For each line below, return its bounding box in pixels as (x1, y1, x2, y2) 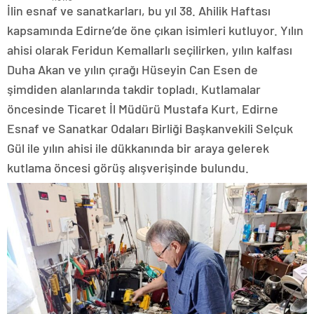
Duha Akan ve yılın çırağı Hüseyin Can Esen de (7, 62, 258, 78)
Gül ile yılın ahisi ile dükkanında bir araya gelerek (7, 140, 269, 156)
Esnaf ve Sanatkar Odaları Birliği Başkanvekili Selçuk (7, 121, 293, 137)
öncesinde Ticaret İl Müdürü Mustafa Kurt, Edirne (7, 101, 278, 117)
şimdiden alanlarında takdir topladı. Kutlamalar (7, 81, 261, 97)
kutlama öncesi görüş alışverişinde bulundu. (7, 160, 249, 176)
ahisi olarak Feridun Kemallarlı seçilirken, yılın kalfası (7, 42, 292, 58)
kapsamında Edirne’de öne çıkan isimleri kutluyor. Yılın (7, 22, 303, 39)
